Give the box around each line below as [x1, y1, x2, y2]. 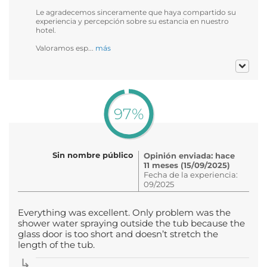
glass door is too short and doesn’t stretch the [18, 228, 218, 240]
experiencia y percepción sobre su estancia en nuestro [36, 16, 229, 26]
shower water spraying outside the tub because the [18, 218, 245, 229]
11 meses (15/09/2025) [144, 160, 230, 170]
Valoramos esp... [36, 43, 95, 52]
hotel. [36, 25, 56, 35]
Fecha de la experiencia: [144, 169, 238, 179]
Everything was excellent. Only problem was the [18, 207, 231, 218]
